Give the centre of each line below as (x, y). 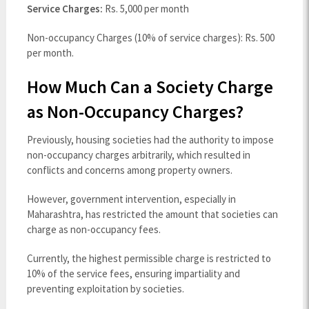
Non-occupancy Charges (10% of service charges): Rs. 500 (150, 38)
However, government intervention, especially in (131, 199)
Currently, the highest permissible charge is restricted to (149, 259)
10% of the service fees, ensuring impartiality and (133, 274)
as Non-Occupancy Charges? (135, 112)
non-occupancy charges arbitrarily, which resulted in (138, 155)
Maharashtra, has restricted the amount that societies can (152, 215)
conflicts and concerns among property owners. (129, 170)
